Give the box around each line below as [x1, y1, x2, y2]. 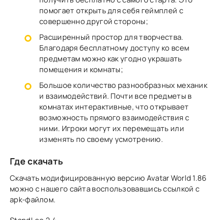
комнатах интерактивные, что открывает [39, 101, 189, 112]
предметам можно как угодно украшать [39, 53, 182, 64]
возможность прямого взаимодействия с [39, 112, 189, 123]
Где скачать [10, 155, 63, 167]
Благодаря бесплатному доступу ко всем [39, 42, 190, 53]
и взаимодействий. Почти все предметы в [39, 90, 192, 101]
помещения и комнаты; [39, 64, 124, 75]
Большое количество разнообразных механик [39, 80, 207, 90]
